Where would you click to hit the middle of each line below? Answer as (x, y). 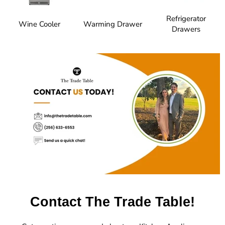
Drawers (186, 29)
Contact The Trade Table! (113, 202)
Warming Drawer (113, 24)
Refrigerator (186, 19)
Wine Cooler (39, 24)
